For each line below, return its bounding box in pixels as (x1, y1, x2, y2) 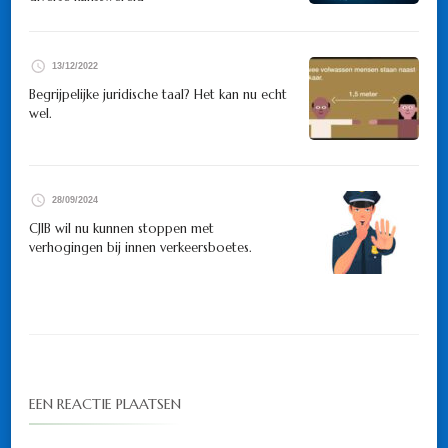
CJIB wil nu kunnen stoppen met (29, 220, 214, 238)
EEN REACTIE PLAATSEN (29, 395, 181, 414)
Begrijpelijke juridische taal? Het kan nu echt (29, 86, 287, 104)
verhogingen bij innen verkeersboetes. (29, 239, 256, 257)
